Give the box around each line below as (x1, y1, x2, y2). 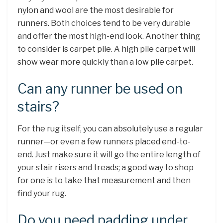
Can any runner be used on (17, 80, 183, 97)
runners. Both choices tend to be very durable (17, 18, 191, 28)
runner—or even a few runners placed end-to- (17, 137, 191, 147)
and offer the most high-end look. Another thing (17, 31, 200, 41)
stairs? (17, 98, 59, 115)
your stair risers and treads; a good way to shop (17, 163, 194, 173)
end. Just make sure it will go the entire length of (17, 150, 201, 160)
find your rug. (17, 189, 66, 199)
